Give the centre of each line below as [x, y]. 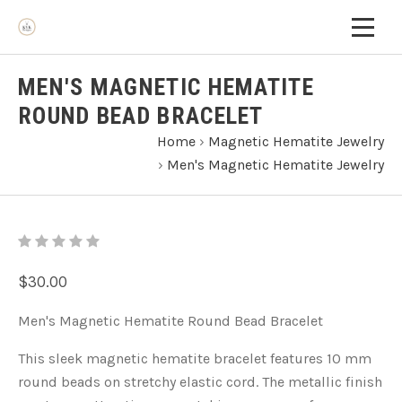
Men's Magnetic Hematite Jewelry [275, 165]
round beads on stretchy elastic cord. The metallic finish [200, 382]
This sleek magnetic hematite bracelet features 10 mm [195, 358]
